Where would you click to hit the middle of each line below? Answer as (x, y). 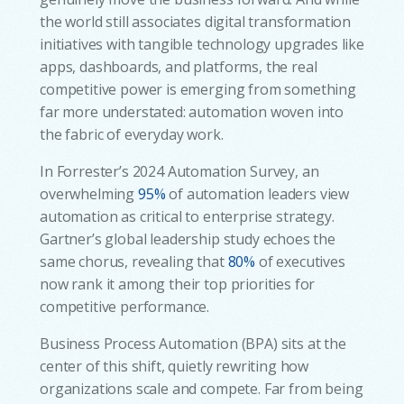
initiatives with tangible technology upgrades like (202, 44)
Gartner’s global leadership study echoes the (188, 239)
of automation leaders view (257, 193)
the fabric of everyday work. (132, 134)
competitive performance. (125, 306)
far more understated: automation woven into (192, 111)
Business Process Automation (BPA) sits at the (193, 343)
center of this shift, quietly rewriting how (174, 366)
